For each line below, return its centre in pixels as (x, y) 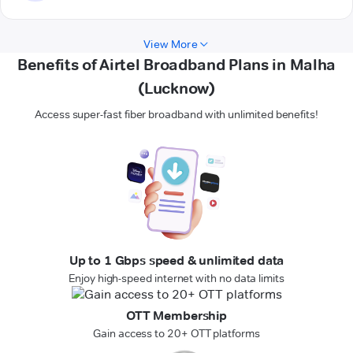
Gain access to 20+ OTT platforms (176, 334)
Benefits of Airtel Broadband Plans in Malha (176, 65)
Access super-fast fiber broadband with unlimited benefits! (176, 115)
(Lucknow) (176, 89)
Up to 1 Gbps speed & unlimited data (176, 261)
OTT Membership (176, 316)
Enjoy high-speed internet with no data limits (176, 279)
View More (171, 45)
